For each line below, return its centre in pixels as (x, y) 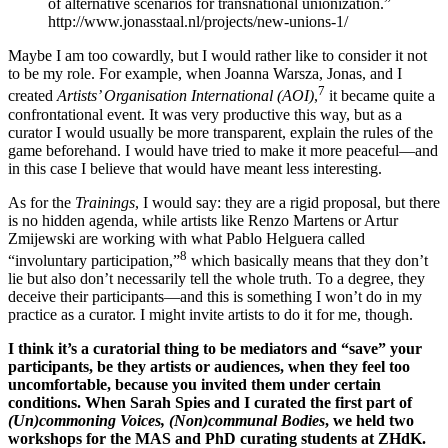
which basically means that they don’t (307, 261)
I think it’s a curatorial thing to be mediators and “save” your (215, 349)
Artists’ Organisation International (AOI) (185, 96)
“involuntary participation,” (94, 261)
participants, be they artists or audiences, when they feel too (209, 367)
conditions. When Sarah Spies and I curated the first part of (210, 403)
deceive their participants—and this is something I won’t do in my (215, 297)
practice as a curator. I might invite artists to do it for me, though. (210, 315)
